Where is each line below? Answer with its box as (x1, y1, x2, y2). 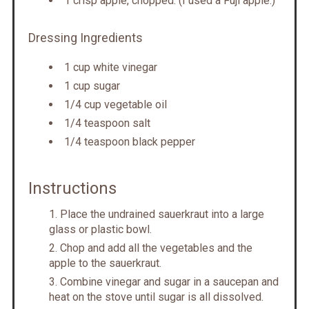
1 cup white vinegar (63, 61, 157, 74)
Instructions (28, 179, 117, 199)
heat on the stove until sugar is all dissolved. (48, 290, 263, 304)
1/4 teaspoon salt (63, 117, 150, 130)
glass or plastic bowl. (48, 223, 152, 237)
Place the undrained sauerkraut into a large (59, 208, 264, 221)
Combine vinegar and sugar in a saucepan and (59, 275, 279, 289)
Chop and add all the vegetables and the (59, 241, 252, 255)
